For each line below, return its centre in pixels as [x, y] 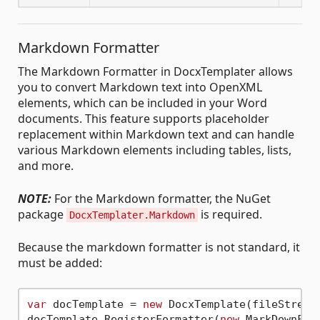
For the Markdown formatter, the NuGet [161, 199]
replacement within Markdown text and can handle [156, 135]
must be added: [60, 263]
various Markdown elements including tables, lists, [155, 150]
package [42, 215]
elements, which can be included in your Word [142, 103]
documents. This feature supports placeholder [144, 119]
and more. [46, 166]
